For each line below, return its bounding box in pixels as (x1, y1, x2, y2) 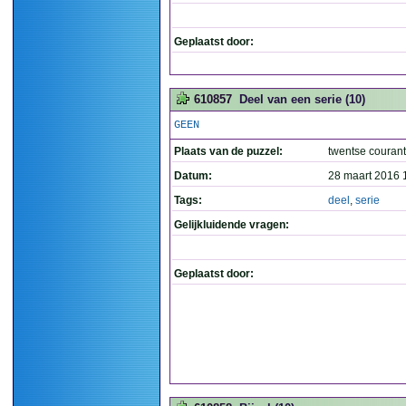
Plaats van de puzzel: (174, 145, 283, 158)
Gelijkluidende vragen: (174, 218, 289, 231)
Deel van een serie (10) (239, 92, 365, 106)
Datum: (174, 169, 212, 182)
